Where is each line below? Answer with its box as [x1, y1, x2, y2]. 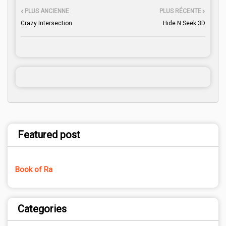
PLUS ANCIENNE [25, 8, 69, 15]
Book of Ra [15, 165, 52, 175]
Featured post [18, 129, 80, 141]
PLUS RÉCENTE [159, 8, 201, 15]
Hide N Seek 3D [163, 20, 205, 27]
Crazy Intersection [21, 20, 72, 27]
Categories [18, 203, 67, 215]
